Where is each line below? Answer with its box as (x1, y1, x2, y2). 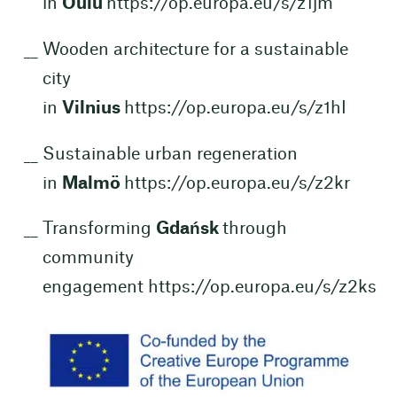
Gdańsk (155, 221, 222, 238)
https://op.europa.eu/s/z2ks (147, 279, 377, 297)
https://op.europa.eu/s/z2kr (123, 175, 350, 192)
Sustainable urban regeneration (42, 145, 298, 163)
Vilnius (61, 99, 124, 117)
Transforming (42, 221, 156, 238)
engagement (42, 279, 148, 297)
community (42, 250, 134, 268)
